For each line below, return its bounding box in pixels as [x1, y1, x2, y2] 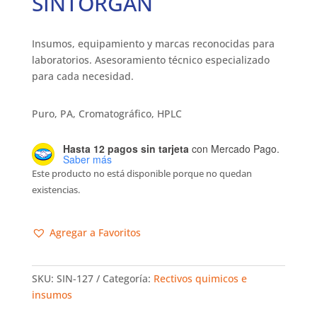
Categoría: [102, 272, 154, 286]
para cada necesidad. [31, 69, 134, 83]
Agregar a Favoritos [49, 226, 141, 240]
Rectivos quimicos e [153, 272, 247, 286]
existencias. [31, 183, 80, 197]
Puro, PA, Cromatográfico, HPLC [31, 107, 182, 121]
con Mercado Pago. [188, 142, 279, 156]
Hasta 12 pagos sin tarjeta [62, 142, 189, 156]
